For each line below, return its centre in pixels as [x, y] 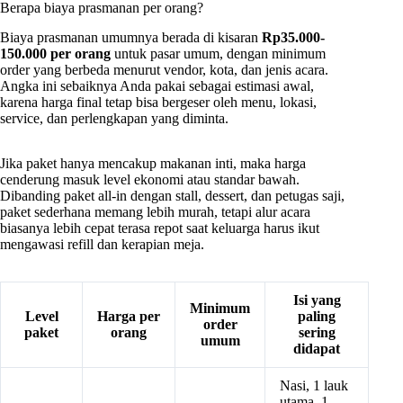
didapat [317, 349]
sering [317, 333]
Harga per [129, 317]
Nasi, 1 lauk [314, 386]
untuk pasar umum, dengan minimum [218, 54]
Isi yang [317, 300]
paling [317, 317]
